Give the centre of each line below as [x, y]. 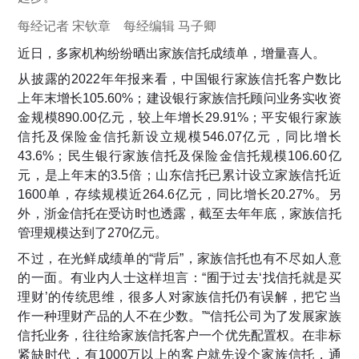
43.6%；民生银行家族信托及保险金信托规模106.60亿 [179, 156]
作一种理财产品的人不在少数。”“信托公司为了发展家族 [179, 317]
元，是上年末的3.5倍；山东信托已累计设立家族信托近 [179, 175]
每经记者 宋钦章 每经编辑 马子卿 [124, 26]
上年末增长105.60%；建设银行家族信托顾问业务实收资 [179, 99]
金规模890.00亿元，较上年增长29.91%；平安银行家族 [179, 118]
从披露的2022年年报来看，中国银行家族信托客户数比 [179, 79]
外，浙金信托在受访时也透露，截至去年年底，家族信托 [179, 214]
